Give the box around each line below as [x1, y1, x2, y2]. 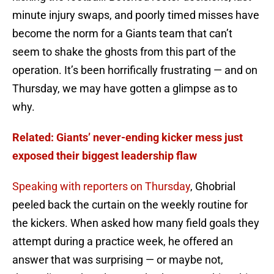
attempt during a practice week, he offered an [12, 235, 233, 248]
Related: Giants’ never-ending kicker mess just [12, 131, 243, 144]
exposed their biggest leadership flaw [12, 149, 197, 163]
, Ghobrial [190, 180, 235, 193]
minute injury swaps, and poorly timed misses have [12, 9, 259, 22]
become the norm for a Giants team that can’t [12, 27, 232, 40]
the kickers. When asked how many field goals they [12, 217, 259, 230]
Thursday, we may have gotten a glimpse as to [12, 82, 237, 95]
